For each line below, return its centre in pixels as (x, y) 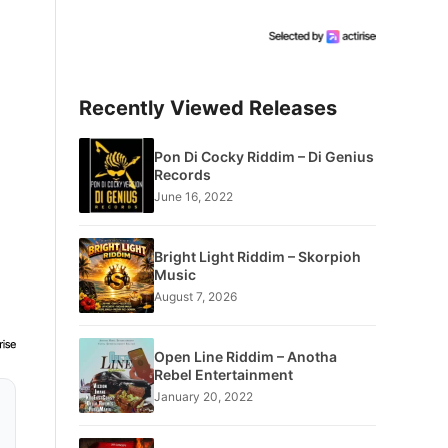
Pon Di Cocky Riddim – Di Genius (263, 156)
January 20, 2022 (203, 396)
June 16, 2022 (193, 196)
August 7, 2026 (195, 296)
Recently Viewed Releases (207, 108)
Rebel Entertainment (223, 374)
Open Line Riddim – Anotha (245, 356)
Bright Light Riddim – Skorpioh (257, 256)
